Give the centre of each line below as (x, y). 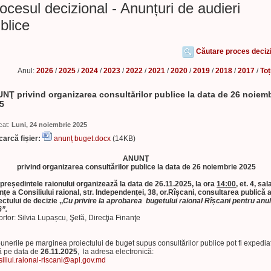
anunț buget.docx (82, 139)
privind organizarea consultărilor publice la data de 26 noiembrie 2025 (135, 167)
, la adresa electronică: (116, 252)
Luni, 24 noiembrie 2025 (49, 125)
